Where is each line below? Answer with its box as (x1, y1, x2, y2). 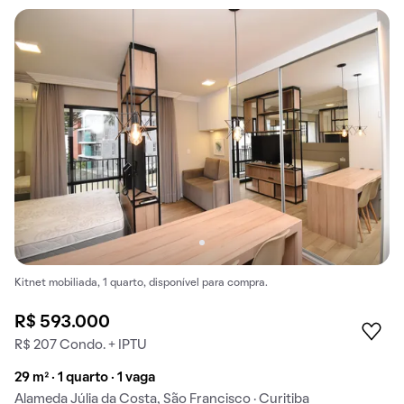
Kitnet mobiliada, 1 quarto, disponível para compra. (14, 278, 268, 288)
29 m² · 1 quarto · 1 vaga (14, 371, 155, 384)
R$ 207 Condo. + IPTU (14, 338, 147, 352)
